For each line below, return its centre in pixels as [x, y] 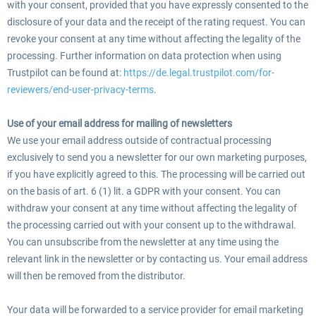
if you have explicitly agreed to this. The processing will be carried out [156, 174]
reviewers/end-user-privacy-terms [80, 90]
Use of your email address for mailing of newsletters [120, 123]
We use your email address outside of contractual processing [139, 140]
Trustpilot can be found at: [65, 73]
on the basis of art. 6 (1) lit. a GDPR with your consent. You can [144, 191]
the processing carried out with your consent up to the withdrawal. [152, 225]
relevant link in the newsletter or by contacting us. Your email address [157, 259]
